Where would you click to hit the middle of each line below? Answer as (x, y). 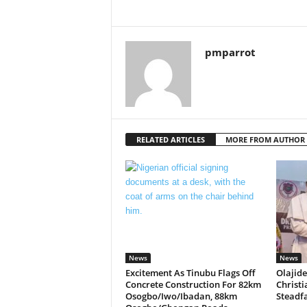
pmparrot (230, 52)
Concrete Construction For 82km (193, 284)
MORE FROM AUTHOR (265, 139)
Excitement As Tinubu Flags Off (190, 272)
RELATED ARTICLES (170, 139)
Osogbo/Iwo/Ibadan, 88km (181, 296)
